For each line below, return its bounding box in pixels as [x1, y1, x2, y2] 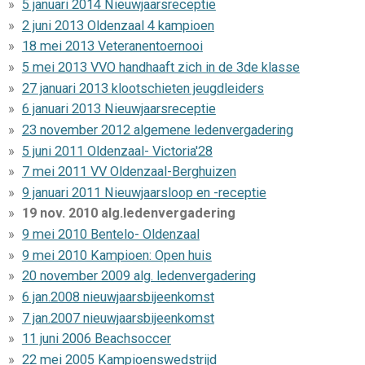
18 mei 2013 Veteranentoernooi [21, 38, 203, 55]
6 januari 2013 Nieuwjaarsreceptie [21, 101, 216, 117]
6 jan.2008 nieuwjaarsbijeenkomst [21, 288, 214, 305]
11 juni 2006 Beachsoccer [21, 331, 171, 347]
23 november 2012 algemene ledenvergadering [21, 121, 293, 138]
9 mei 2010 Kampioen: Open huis [21, 247, 212, 263]
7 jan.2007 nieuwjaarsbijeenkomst [21, 310, 214, 326]
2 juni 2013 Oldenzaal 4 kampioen [21, 17, 214, 33]
